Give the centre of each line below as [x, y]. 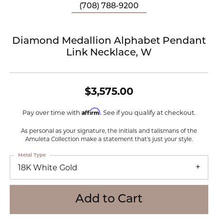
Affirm [91, 112]
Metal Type [32, 155]
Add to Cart [109, 199]
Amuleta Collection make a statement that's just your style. [109, 139]
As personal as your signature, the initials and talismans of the [109, 131]
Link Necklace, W [109, 53]
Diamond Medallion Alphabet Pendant [109, 42]
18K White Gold [48, 168]
